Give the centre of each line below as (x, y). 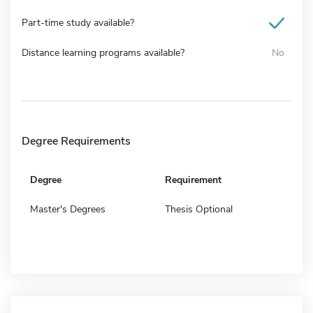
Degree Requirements (76, 141)
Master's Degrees (68, 209)
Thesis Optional (199, 209)
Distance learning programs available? (103, 52)
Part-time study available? (78, 22)
